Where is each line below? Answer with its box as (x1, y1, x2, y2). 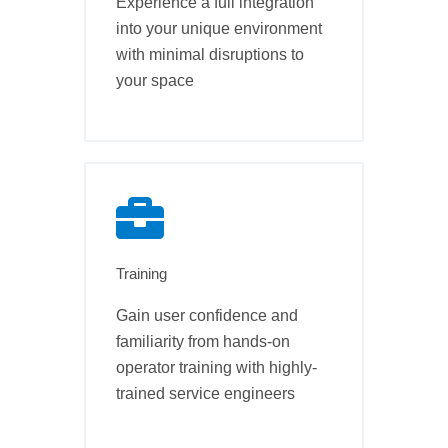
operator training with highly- (116, 359, 317, 377)
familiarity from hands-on (116, 333, 290, 351)
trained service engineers (116, 385, 295, 403)
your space (116, 72, 194, 90)
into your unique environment (116, 20, 322, 38)
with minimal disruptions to (116, 46, 304, 64)
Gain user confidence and (116, 307, 298, 325)
